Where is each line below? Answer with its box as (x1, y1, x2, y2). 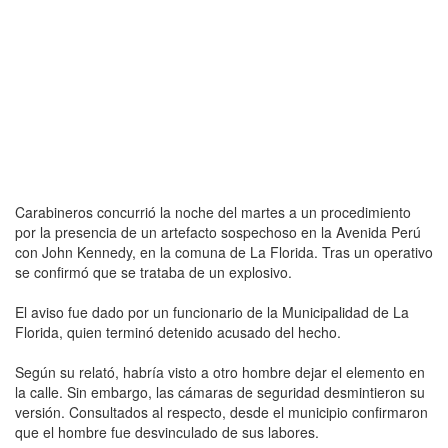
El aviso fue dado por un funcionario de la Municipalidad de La (15, 301, 409, 322)
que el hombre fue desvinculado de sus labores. (15, 421, 319, 442)
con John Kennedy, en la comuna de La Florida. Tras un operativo (15, 241, 433, 262)
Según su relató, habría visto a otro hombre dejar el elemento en (15, 361, 425, 382)
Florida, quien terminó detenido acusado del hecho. (15, 321, 341, 342)
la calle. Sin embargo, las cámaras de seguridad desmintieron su (15, 381, 425, 402)
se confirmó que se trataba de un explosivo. (15, 261, 292, 282)
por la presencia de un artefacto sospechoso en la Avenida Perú (15, 221, 421, 242)
